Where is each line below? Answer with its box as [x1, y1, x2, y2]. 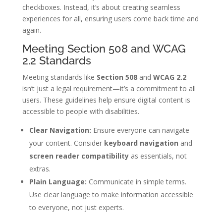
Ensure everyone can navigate [91, 125, 189, 135]
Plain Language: [29, 177, 87, 187]
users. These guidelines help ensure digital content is [22, 95, 190, 105]
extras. [29, 164, 51, 174]
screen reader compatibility [29, 151, 129, 161]
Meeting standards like [22, 72, 97, 82]
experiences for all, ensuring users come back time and [22, 14, 199, 24]
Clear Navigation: [29, 125, 91, 135]
